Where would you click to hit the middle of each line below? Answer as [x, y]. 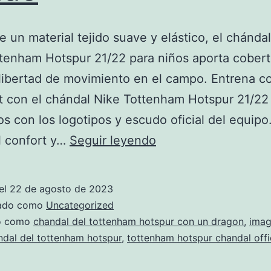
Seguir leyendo [113, 140]
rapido [173, 243]
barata [173, 201]
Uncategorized [80, 205]
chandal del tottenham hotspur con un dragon [139, 221]
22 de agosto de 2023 [61, 189]
